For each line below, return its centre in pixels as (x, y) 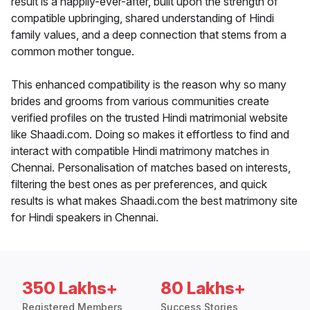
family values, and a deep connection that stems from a (149, 35)
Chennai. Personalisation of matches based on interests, (151, 168)
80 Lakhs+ (203, 289)
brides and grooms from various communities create (140, 101)
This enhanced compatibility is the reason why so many (149, 85)
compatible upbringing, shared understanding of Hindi (143, 18)
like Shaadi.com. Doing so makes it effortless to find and (150, 135)
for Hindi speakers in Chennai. (85, 218)
